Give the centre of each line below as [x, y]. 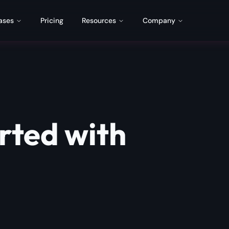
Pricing [52, 20]
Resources [99, 20]
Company [159, 20]
